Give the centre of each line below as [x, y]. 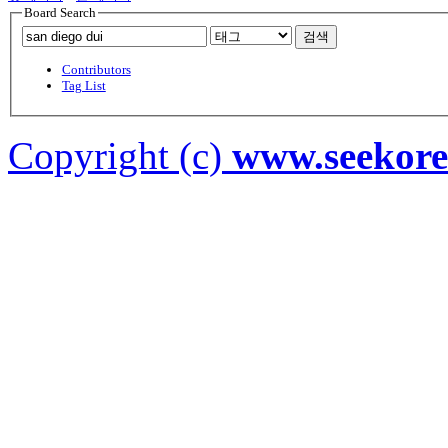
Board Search [59, 12]
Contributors [96, 70]
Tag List [83, 86]
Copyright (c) [120, 156]
